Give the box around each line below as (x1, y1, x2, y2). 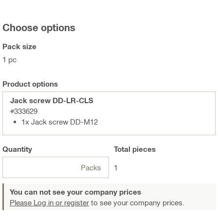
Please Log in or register (10, 198, 89, 207)
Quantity (2, 144, 32, 153)
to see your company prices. (89, 198, 184, 207)
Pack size (2, 41, 36, 51)
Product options (2, 79, 58, 88)
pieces (130, 144, 156, 153)
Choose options (2, 21, 75, 33)
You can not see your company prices (10, 187, 141, 196)
